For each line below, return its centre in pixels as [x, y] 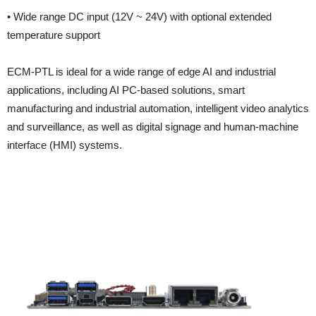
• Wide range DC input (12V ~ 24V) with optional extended [139, 16]
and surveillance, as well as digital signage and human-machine [153, 126]
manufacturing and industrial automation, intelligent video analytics [158, 108]
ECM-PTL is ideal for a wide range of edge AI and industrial [141, 71]
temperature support [54, 35]
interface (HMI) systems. [65, 145]
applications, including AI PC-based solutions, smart [126, 90]
